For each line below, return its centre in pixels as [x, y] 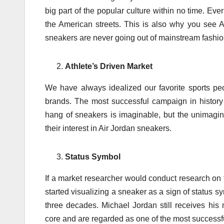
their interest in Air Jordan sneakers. [108, 128]
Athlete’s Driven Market [109, 66]
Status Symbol [93, 157]
